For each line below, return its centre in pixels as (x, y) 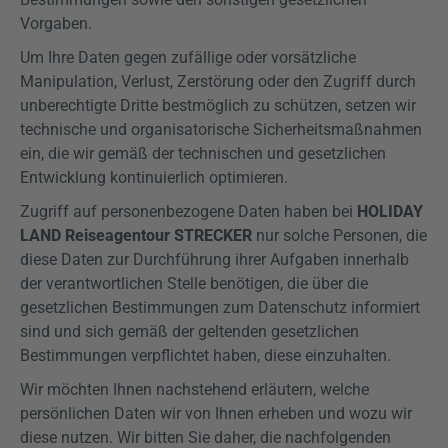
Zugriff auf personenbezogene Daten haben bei (188, 211)
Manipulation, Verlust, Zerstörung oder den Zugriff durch (218, 81)
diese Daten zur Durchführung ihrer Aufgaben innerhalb (214, 259)
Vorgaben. (56, 23)
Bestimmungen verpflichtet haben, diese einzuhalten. (205, 355)
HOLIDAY (390, 211)
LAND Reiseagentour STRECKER (136, 235)
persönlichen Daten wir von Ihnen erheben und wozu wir (216, 413)
